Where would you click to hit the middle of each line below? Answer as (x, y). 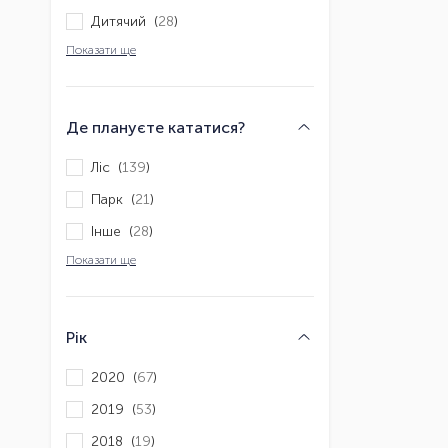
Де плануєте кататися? (155, 128)
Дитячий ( (124, 21)
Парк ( (113, 199)
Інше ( (112, 231)
